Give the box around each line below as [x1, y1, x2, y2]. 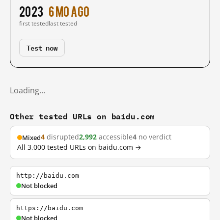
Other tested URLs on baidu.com [10, 110, 155, 123]
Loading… [10, 85, 45, 96]
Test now [27, 42, 57, 53]
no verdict [137, 133, 171, 141]
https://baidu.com [16, 204, 83, 212]
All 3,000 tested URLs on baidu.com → [17, 143, 141, 152]
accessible [97, 133, 133, 141]
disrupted [45, 133, 79, 141]
